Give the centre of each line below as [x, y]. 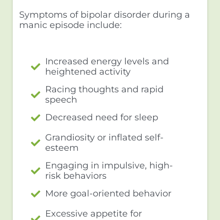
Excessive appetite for [94, 213]
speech [61, 99]
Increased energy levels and [107, 61]
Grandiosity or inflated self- [105, 137]
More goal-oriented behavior [109, 193]
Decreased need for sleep [102, 117]
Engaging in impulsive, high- [109, 165]
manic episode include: [70, 25]
